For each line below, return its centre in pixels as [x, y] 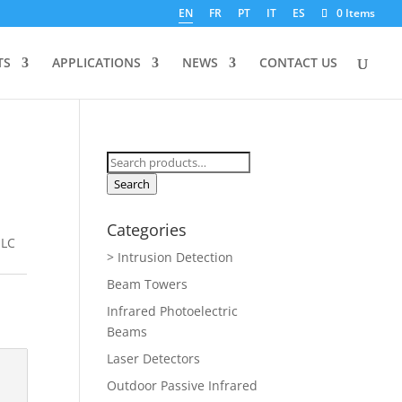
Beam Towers [148, 284]
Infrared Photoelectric [173, 311]
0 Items [356, 13]
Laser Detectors [154, 358]
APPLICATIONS [96, 62]
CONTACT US [298, 62]
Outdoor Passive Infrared [183, 385]
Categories [147, 230]
